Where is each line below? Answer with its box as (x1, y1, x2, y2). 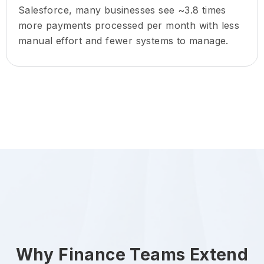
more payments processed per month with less (18, 19, 240, 32)
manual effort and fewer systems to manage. (18, 35, 229, 47)
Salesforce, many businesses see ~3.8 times (18, 4, 226, 16)
